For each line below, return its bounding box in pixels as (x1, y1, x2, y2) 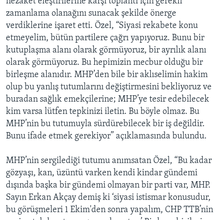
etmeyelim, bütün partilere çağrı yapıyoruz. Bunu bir (6, 33, 204, 43)
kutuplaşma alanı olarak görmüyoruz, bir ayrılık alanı (6, 46, 206, 55)
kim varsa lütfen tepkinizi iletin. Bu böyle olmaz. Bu (6, 107, 199, 117)
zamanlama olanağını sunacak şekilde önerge (6, 9, 176, 19)
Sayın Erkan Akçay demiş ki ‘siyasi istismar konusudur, (6, 193, 211, 203)
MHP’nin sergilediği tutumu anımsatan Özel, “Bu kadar (6, 156, 212, 166)
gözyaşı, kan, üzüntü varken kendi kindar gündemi (6, 168, 197, 178)
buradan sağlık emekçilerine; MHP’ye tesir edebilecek (6, 95, 209, 105)
